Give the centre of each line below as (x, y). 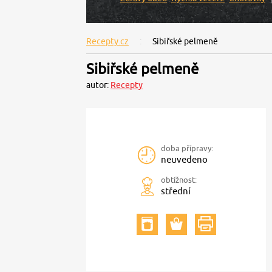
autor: (98, 85)
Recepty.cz (107, 41)
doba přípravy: (187, 148)
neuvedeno (184, 159)
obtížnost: (179, 180)
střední (176, 191)
